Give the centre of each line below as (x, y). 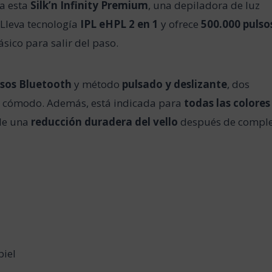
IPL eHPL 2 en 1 (120, 24)
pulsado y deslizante (175, 84)
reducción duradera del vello (105, 121)
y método (97, 84)
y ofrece (180, 24)
